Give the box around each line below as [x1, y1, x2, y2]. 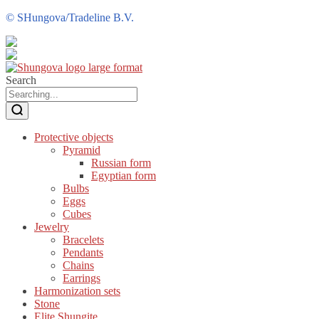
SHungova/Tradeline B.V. [17, 11, 134, 24]
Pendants [63, 246, 103, 259]
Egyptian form [91, 169, 156, 182]
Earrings [63, 272, 100, 285]
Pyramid [63, 144, 100, 157]
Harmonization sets [34, 285, 120, 298]
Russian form [91, 157, 151, 169]
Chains [63, 259, 94, 272]
